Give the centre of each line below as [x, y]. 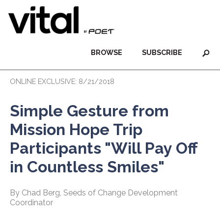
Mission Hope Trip [76, 129]
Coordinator [31, 203]
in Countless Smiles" [87, 167]
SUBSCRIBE [162, 52]
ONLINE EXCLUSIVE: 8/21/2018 [62, 81]
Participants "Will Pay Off [104, 148]
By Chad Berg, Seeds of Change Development [94, 193]
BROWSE [107, 52]
